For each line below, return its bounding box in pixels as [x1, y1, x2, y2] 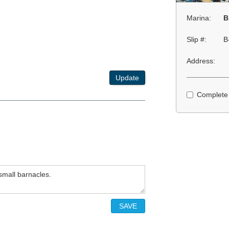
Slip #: [186, 35, 207, 44]
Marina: [186, 14, 211, 22]
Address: [186, 57, 215, 65]
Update [115, 74, 139, 82]
